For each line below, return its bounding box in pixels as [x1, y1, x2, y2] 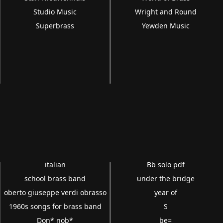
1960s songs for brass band [8, 202, 102, 211]
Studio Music [33, 7, 77, 16]
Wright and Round [134, 7, 197, 16]
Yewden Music [141, 21, 190, 30]
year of [154, 188, 177, 197]
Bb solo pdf [146, 160, 185, 169]
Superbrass [36, 21, 75, 30]
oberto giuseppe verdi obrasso [3, 188, 107, 197]
